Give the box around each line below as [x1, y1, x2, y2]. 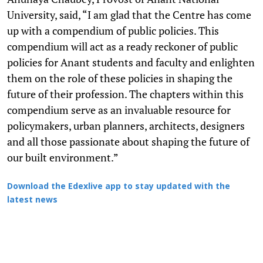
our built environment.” [7, 150, 119, 164]
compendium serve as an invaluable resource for [7, 102, 231, 117]
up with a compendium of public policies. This [7, 23, 219, 38]
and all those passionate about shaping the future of [7, 134, 249, 149]
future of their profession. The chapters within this [7, 86, 244, 101]
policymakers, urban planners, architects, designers [7, 118, 245, 133]
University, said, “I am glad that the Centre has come [7, 7, 251, 22]
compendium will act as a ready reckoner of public [7, 39, 238, 53]
